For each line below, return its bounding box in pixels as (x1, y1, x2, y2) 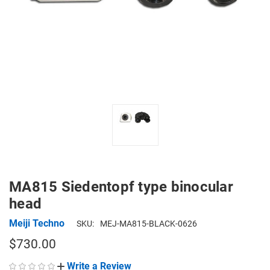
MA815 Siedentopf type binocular (9, 178, 233, 195)
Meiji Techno (9, 217, 64, 229)
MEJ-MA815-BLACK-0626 (100, 219, 197, 228)
